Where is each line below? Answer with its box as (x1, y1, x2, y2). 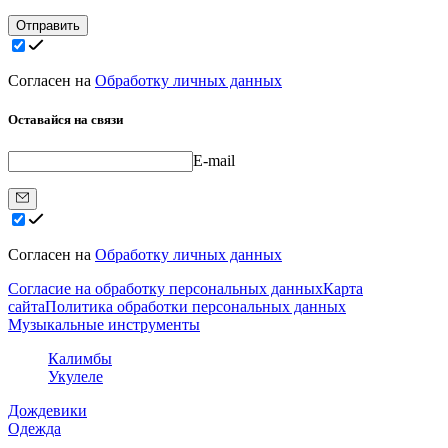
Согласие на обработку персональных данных (8, 279, 323, 297)
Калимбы (48, 349, 112, 367)
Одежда (8, 419, 61, 437)
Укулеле (48, 367, 103, 385)
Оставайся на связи (8, 112, 123, 128)
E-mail (193, 151, 235, 169)
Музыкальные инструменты (8, 315, 200, 333)
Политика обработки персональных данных (45, 297, 346, 315)
